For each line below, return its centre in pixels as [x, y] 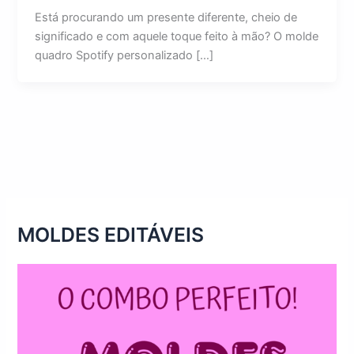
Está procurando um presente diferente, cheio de [166, 18]
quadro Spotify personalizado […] [124, 56]
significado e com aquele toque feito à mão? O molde [177, 37]
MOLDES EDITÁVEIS [111, 235]
